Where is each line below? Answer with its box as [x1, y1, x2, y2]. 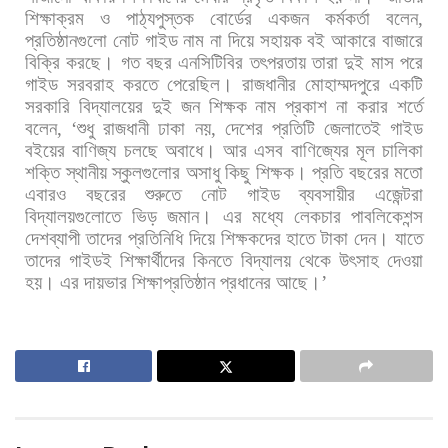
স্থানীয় [65, 161, 107, 183]
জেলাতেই [323, 117, 381, 139]
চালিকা [382, 139, 423, 161]
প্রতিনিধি [127, 227, 183, 249]
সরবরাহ [67, 73, 114, 95]
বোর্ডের [210, 7, 252, 29]
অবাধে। [164, 139, 216, 161]
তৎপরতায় [249, 51, 306, 73]
